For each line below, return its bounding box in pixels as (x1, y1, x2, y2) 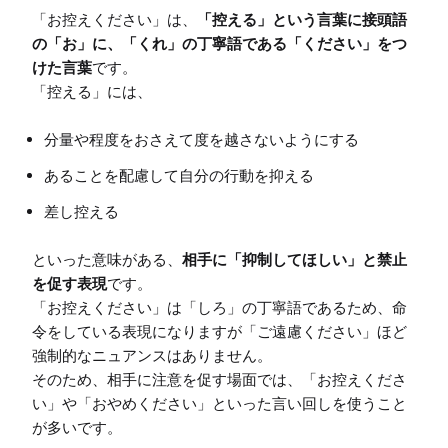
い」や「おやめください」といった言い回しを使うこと (32, 393, 407, 413)
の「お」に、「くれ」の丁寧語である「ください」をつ (32, 33, 407, 53)
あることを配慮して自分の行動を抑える (44, 165, 314, 185)
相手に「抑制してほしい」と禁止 (182, 249, 407, 269)
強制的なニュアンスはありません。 (32, 345, 272, 365)
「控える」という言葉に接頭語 (197, 9, 407, 29)
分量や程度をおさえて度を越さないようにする (44, 129, 359, 149)
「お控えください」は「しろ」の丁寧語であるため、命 (32, 297, 407, 317)
